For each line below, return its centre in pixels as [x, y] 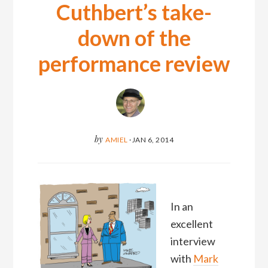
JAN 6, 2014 [153, 139]
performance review [134, 63]
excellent [191, 224]
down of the [134, 37]
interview [193, 241]
